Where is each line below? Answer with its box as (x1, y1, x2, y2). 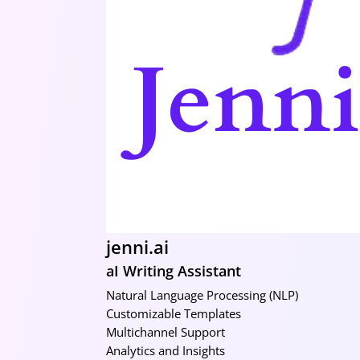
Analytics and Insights (106, 342, 225, 358)
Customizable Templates (106, 305, 241, 321)
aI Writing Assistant (106, 260, 241, 280)
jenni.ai (106, 234, 169, 259)
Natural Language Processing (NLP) (106, 286, 298, 303)
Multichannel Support (106, 323, 225, 340)
